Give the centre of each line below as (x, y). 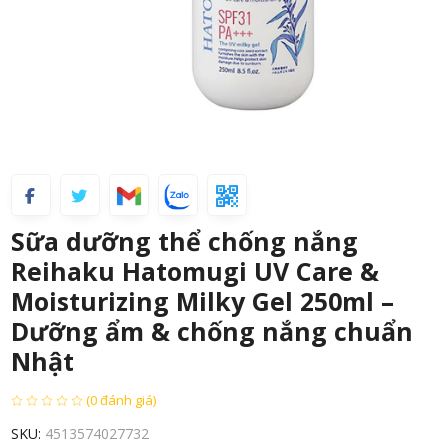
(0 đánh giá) (120, 399)
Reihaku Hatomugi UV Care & (194, 271)
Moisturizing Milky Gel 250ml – (202, 301)
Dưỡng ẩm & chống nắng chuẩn (211, 331)
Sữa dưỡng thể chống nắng (184, 241)
